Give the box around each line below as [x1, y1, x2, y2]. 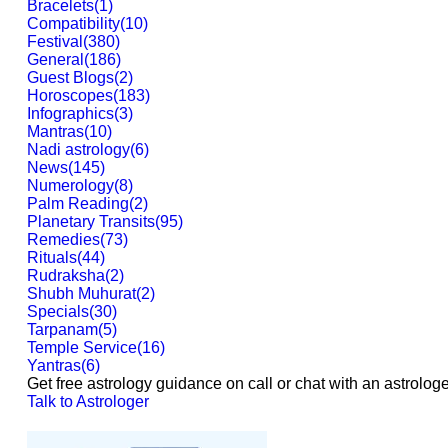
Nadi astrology [27, 141, 130, 158]
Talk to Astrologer [27, 393, 149, 410]
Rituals [27, 249, 77, 266]
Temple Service [27, 339, 137, 356]
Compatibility [27, 15, 120, 32]
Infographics [27, 105, 114, 122]
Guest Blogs [27, 69, 114, 86]
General [27, 51, 84, 68]
